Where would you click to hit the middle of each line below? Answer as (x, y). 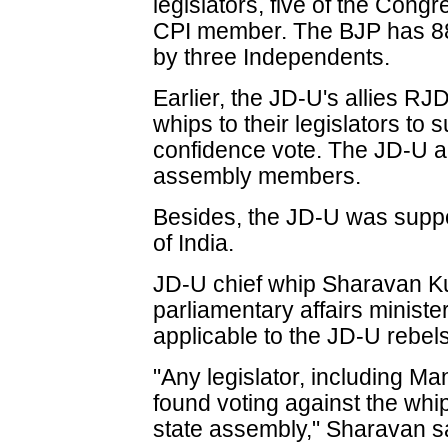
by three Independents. (272, 57)
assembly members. (257, 176)
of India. (194, 243)
